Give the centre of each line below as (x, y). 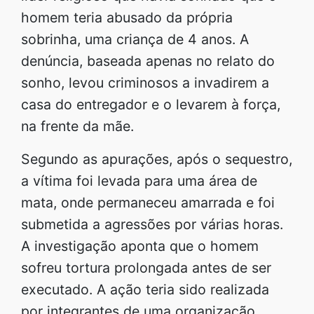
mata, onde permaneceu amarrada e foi (148, 202)
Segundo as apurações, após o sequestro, (157, 159)
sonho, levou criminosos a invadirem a (145, 82)
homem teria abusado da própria (127, 17)
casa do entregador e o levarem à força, (151, 104)
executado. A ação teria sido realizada (145, 289)
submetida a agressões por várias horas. (152, 224)
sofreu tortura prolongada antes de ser (146, 267)
